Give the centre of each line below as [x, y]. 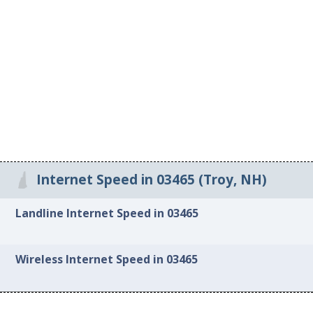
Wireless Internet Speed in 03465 [107, 260]
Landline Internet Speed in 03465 [107, 213]
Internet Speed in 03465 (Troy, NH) [151, 180]
